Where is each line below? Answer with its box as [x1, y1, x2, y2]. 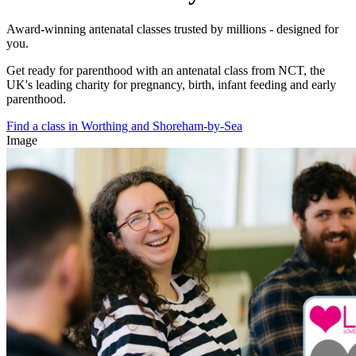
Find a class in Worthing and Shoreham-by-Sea [6, 119, 242, 133]
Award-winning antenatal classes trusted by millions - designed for [6, 22, 339, 37]
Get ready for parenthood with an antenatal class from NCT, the [6, 64, 325, 78]
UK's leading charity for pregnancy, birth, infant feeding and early [6, 78, 336, 92]
